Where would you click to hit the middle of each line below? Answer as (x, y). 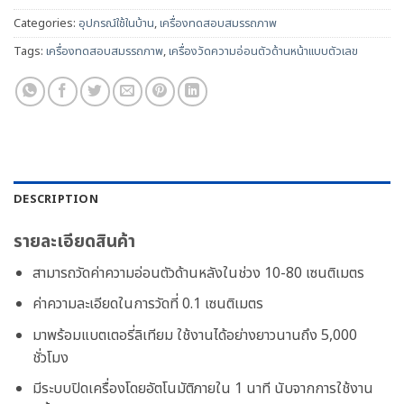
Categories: (46, 24)
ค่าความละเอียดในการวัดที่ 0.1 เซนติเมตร (147, 304)
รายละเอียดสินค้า (74, 243)
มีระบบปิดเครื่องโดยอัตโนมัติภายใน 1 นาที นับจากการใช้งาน (202, 389)
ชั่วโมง (50, 358)
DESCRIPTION (56, 200)
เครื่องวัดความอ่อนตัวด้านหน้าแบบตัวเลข (263, 52)
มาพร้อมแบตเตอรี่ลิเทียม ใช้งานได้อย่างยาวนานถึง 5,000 (194, 335)
